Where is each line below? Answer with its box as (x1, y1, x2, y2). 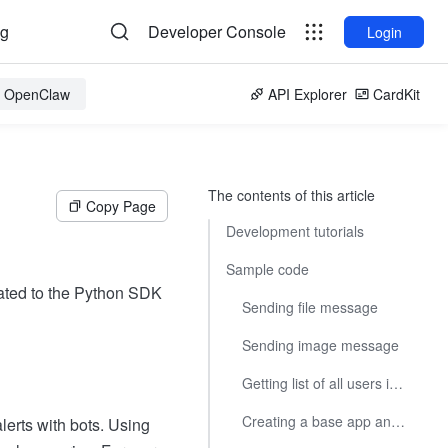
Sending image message (242, 335, 399, 355)
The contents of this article (208, 185, 375, 205)
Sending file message (242, 297, 378, 317)
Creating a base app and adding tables (391, 411, 405, 431)
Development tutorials (226, 221, 364, 241)
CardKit (373, 84, 420, 104)
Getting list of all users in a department (389, 373, 403, 393)
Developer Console (148, 20, 286, 43)
